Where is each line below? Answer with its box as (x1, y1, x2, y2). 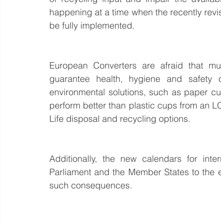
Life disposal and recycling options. (49, 113, 190, 124)
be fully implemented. (49, 20, 135, 31)
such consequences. (49, 180, 132, 191)
